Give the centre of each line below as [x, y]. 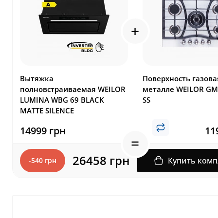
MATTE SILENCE [47, 110]
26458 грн [101, 160]
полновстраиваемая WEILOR [73, 89]
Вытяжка [37, 78]
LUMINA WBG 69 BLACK [62, 100]
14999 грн [43, 131]
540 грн [44, 160]
